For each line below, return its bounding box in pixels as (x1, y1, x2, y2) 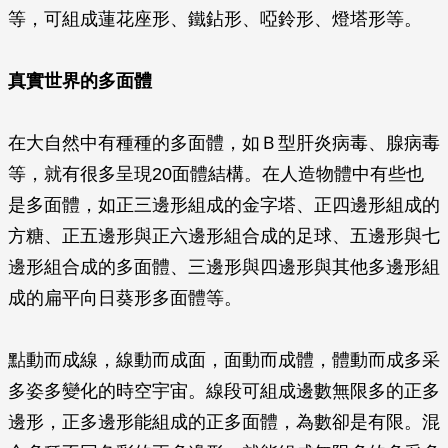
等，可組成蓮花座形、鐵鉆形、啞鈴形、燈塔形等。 (8, 9, 422, 29)
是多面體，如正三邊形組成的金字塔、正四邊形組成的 (8, 195, 440, 215)
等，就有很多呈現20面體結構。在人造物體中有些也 (8, 164, 424, 184)
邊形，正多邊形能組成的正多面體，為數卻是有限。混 (8, 412, 440, 432)
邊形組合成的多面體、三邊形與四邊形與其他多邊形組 (8, 257, 440, 277)
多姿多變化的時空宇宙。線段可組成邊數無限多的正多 (8, 381, 440, 401)
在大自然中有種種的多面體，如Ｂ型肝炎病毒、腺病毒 (8, 133, 440, 153)
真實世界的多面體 (8, 71, 152, 91)
